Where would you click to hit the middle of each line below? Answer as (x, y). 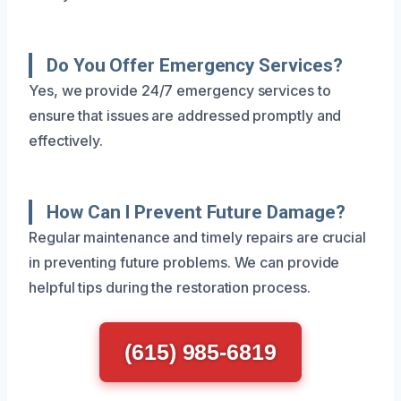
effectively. (66, 140)
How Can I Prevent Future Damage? (196, 212)
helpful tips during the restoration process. (170, 287)
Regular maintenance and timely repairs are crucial (198, 237)
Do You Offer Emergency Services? (195, 65)
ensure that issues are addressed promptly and (185, 115)
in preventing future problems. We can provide (184, 262)
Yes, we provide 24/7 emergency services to (180, 90)
